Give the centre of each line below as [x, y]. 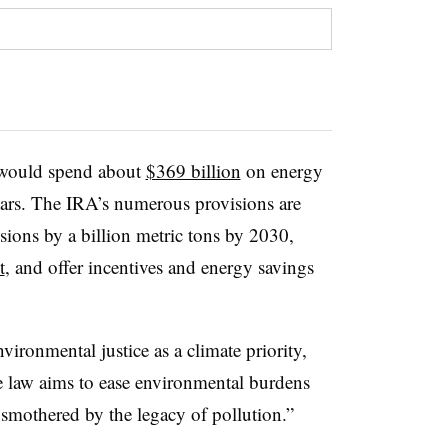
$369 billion [193, 170]
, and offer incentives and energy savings [159, 266]
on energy [281, 170]
